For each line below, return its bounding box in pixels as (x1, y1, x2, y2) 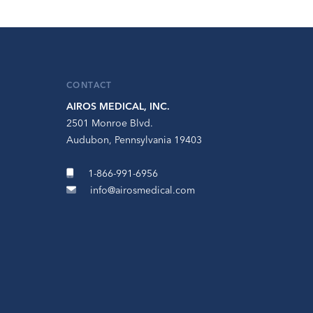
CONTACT (66, 80, 112, 90)
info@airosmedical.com (90, 184, 195, 196)
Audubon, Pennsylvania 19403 (66, 133, 202, 146)
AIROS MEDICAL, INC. (66, 100, 170, 112)
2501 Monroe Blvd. (66, 117, 153, 129)
